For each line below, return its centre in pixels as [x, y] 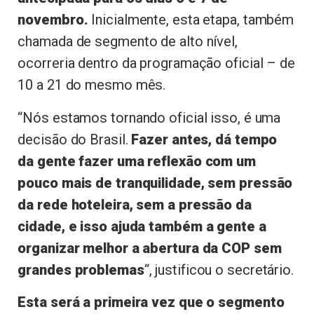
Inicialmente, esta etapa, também [191, 20]
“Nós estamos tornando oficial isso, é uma [149, 117]
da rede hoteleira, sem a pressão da [135, 204]
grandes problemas [81, 269]
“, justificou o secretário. [219, 269]
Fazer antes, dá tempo [204, 139]
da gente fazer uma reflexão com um [137, 161]
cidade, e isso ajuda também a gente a [142, 226]
